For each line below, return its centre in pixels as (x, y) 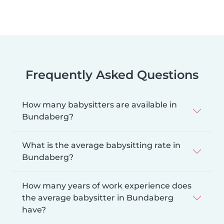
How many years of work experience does (107, 185)
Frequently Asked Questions (112, 74)
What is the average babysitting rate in (101, 145)
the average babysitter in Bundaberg (98, 197)
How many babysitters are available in (99, 104)
